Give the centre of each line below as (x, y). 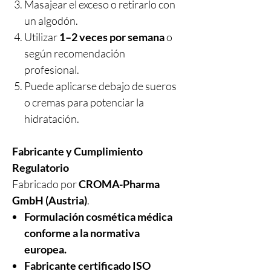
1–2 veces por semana (112, 37)
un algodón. (51, 21)
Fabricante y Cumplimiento (77, 151)
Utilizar (42, 37)
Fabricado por (45, 184)
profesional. (52, 70)
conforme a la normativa (82, 233)
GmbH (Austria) (50, 200)
